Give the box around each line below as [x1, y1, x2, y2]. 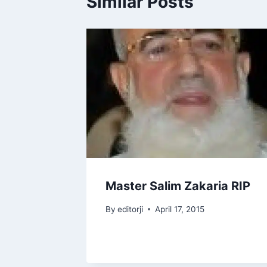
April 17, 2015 [155, 204, 205, 214]
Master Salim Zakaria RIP [105, 178, 250, 193]
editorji [117, 204, 144, 214]
